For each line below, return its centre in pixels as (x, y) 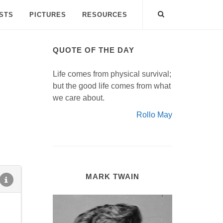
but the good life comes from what (112, 86)
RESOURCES (105, 15)
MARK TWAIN (112, 176)
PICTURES (48, 15)
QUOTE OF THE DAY (94, 50)
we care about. (79, 98)
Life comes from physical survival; (112, 74)
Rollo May (154, 115)
